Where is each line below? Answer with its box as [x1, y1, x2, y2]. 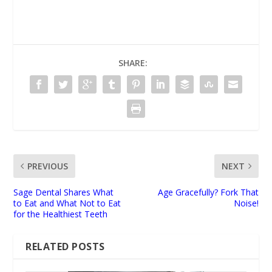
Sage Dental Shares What [13, 186, 114, 198]
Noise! [233, 197, 259, 209]
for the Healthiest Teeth [13, 208, 108, 220]
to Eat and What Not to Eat [13, 197, 121, 209]
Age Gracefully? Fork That [157, 186, 259, 198]
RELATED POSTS [25, 239, 105, 253]
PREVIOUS [27, 160, 69, 172]
